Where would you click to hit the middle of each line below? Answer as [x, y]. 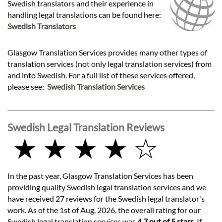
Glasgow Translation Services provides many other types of [107, 52]
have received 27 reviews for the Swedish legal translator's [106, 198]
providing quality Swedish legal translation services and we [107, 187]
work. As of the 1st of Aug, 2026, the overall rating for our [104, 210]
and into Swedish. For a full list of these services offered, [101, 75]
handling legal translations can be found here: [85, 14]
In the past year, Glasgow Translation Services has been [100, 175]
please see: [27, 86]
